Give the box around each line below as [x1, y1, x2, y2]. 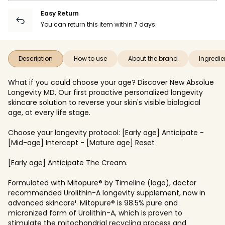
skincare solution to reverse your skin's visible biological [8, 97, 200, 107]
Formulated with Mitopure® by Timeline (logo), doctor [8, 177, 196, 188]
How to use [74, 54, 107, 63]
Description [19, 54, 53, 63]
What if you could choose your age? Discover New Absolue [8, 77, 214, 87]
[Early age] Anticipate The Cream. [8, 157, 128, 168]
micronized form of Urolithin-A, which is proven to [8, 207, 182, 218]
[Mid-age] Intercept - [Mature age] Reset [8, 137, 155, 148]
